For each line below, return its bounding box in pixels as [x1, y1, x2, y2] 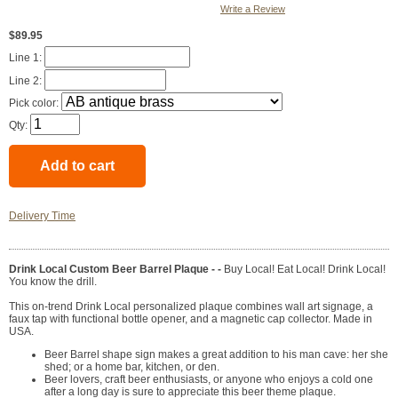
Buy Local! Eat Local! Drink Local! [224, 263, 386, 276]
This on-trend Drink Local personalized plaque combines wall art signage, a [9, 300, 373, 314]
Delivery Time [9, 210, 76, 223]
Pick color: [9, 97, 61, 110]
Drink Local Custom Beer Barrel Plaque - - [9, 263, 224, 276]
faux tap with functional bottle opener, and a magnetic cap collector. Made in [9, 313, 372, 326]
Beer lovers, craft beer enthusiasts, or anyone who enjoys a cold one [44, 373, 373, 386]
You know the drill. [9, 275, 97, 289]
